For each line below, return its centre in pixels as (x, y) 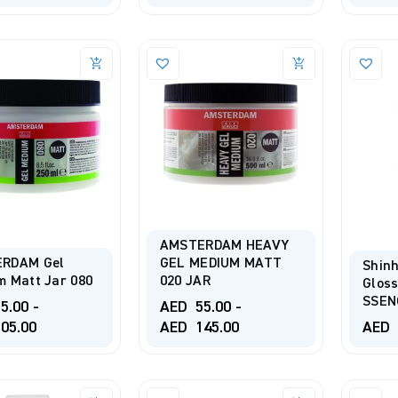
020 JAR (185, 281)
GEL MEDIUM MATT (221, 263)
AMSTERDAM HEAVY (224, 246)
